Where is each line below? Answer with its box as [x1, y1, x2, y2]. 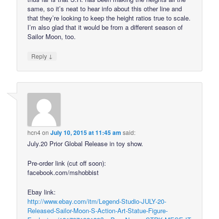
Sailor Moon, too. [27, 32, 76, 42]
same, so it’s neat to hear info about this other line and [27, 4, 182, 14]
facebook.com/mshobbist [27, 167, 99, 177]
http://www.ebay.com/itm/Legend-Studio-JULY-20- [27, 196, 167, 206]
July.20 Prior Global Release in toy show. [27, 138, 144, 148]
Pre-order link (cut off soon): [27, 158, 107, 168]
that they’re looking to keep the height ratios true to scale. [27, 13, 191, 23]
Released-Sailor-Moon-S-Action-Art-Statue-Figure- [27, 205, 168, 215]
